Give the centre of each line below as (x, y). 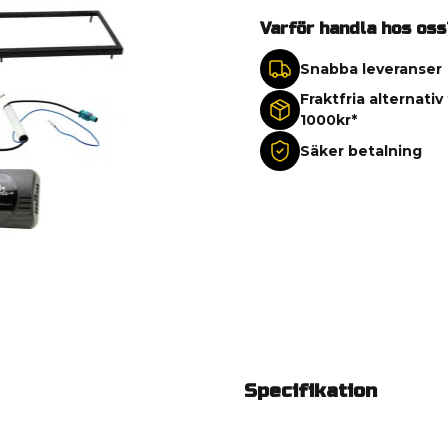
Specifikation (310, 391)
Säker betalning (360, 150)
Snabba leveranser (370, 68)
